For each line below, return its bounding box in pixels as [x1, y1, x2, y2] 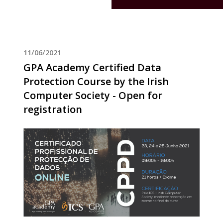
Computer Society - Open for [23, 88, 162, 102]
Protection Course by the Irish [23, 74, 169, 88]
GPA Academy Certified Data [23, 60, 161, 74]
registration [23, 102, 82, 116]
